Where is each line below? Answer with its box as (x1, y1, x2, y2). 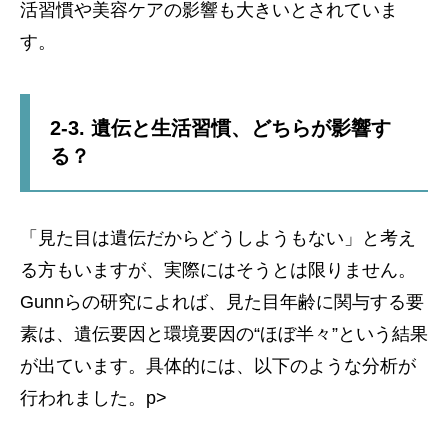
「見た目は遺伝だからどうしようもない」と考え (20, 227, 416, 248)
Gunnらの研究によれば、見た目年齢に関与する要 (20, 291, 424, 312)
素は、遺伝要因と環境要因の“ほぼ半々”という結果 (20, 323, 428, 344)
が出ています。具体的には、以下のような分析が (20, 355, 416, 376)
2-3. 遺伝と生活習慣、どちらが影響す (50, 116, 391, 139)
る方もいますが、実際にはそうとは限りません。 (20, 259, 416, 280)
